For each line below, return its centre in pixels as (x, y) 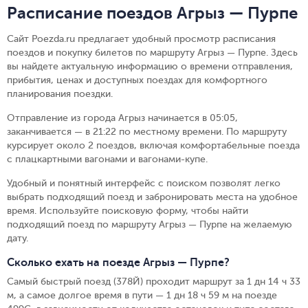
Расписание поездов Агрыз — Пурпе (152, 13)
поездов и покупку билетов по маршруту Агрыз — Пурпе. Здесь (152, 53)
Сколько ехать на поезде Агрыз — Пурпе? (118, 263)
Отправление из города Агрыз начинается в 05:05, (122, 118)
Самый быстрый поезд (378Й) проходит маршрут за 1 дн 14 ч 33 (154, 282)
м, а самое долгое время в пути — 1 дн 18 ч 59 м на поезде (142, 295)
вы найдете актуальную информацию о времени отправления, (150, 66)
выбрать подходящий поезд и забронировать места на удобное (152, 197)
